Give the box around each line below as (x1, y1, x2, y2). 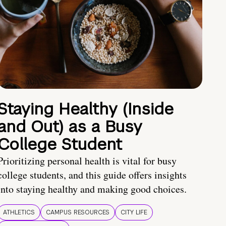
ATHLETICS (3, 208, 35, 217)
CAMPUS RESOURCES (46, 208, 109, 217)
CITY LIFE (121, 208, 147, 217)
